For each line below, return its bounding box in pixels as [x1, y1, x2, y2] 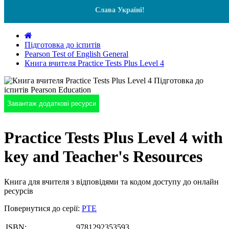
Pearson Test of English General [25, 50, 128, 58]
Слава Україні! [95, 6, 145, 14]
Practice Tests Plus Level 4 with [4, 128, 223, 147]
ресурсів [4, 186, 33, 195]
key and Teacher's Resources [4, 147, 202, 166]
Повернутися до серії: [4, 203, 82, 213]
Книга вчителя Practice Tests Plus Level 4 [25, 59, 164, 67]
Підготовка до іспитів [25, 40, 101, 49]
